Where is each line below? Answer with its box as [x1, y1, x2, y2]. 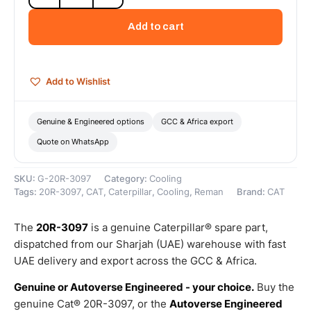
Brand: [237, 186, 267, 197]
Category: [104, 173, 149, 184]
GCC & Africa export [161, 116, 233, 126]
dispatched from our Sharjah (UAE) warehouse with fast [14, 237, 286, 251]
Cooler [28, 40, 57, 52]
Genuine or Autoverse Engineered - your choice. [14, 280, 254, 294]
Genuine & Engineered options [37, 116, 144, 126]
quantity [28, 95, 65, 108]
